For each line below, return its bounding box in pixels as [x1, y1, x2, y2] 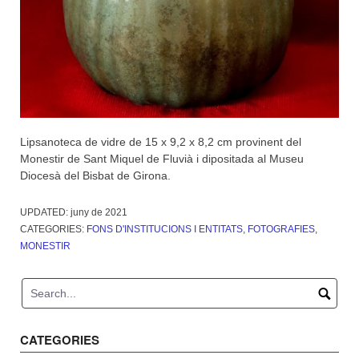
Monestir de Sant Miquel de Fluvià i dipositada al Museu [20, 152, 304, 166]
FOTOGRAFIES [248, 224, 315, 236]
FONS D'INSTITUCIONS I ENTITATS [87, 224, 243, 236]
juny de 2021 [71, 207, 127, 219]
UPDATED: [20, 207, 71, 219]
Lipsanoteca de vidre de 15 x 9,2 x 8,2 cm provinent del [20, 135, 301, 149]
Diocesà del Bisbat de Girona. [20, 169, 171, 183]
